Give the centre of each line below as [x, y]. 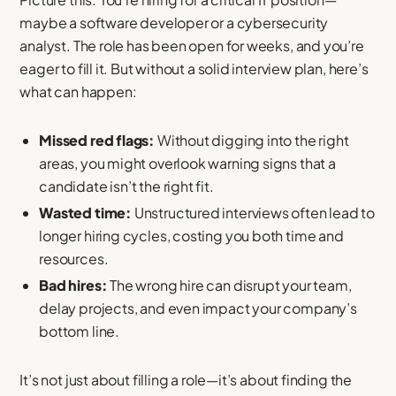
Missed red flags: [97, 141]
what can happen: [78, 92]
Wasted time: [86, 213]
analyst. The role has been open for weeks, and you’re [192, 46]
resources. [74, 259]
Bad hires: [73, 285]
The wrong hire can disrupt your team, [229, 285]
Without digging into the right [252, 141]
